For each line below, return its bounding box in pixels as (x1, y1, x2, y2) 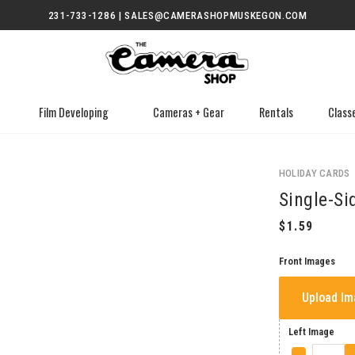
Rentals (258, 104, 293, 120)
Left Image (288, 325, 335, 338)
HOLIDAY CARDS (278, 167, 350, 179)
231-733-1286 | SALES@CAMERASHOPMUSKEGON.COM (48, 10, 307, 21)
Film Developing (38, 104, 109, 120)
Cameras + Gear (152, 104, 224, 120)
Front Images (278, 254, 335, 267)
